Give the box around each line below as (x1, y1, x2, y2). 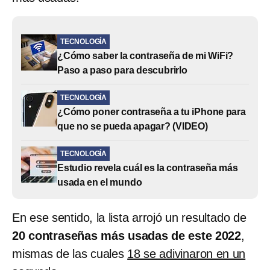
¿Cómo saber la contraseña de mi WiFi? (57, 50, 234, 61)
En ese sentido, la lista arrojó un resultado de (12, 210, 246, 224)
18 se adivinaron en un (127, 246, 246, 260)
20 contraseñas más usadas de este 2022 (12, 228, 241, 242)
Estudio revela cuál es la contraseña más (57, 162, 238, 173)
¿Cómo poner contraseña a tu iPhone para (57, 106, 246, 117)
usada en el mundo (57, 177, 142, 187)
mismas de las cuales (12, 246, 128, 260)
